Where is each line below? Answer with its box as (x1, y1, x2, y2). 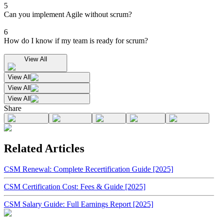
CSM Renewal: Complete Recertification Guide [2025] (4, 164, 173, 173)
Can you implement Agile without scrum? (4, 10, 132, 19)
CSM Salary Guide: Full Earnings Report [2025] (4, 200, 153, 208)
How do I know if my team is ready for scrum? (4, 36, 148, 45)
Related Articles (4, 142, 84, 155)
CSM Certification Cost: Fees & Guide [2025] (4, 182, 145, 191)
